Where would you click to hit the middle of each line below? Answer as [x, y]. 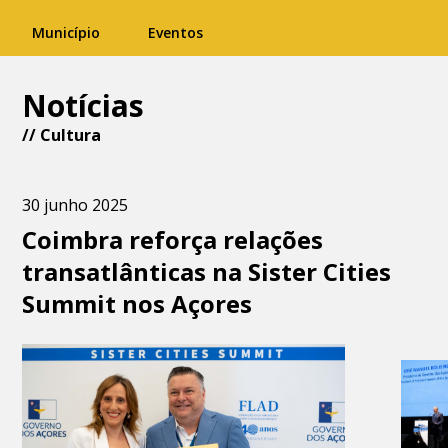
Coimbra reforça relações [173, 239]
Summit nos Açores [137, 303]
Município [66, 32]
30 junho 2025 [75, 205]
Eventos [175, 32]
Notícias [83, 105]
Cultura [71, 135]
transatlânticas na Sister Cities [207, 271]
